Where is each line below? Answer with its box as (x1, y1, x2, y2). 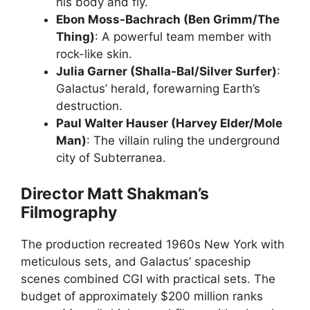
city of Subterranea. (56, 151, 166, 165)
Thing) (56, 30, 95, 44)
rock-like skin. (56, 47, 132, 61)
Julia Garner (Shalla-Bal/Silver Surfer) (56, 64, 277, 78)
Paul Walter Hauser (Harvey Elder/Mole (56, 116, 282, 130)
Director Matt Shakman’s (21, 183, 209, 203)
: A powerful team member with (95, 30, 271, 44)
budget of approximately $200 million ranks (21, 289, 263, 303)
